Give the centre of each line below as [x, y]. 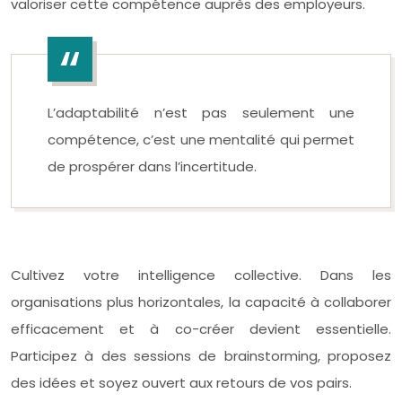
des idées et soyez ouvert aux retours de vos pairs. [181, 382]
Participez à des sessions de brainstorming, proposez [201, 355]
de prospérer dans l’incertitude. [152, 166]
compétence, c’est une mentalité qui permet [201, 139]
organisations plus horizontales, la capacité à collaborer [201, 301]
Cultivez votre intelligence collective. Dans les [201, 275]
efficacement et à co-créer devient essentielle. [201, 328]
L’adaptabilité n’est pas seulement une [201, 112]
